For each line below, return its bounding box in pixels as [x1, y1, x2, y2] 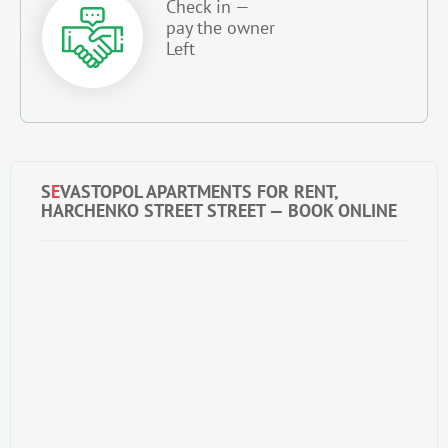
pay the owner [166, 16, 275, 40]
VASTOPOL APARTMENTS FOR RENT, [60, 180, 339, 204]
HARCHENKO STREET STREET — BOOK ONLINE [41, 199, 397, 223]
